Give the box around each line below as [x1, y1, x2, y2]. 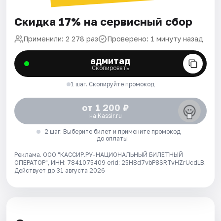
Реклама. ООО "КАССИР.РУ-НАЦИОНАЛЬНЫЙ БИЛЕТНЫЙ [14, 151, 184, 159]
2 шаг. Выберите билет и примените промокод [44, 128, 181, 136]
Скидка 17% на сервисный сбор [14, 15, 193, 29]
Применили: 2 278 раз [23, 35, 99, 43]
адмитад [90, 55, 131, 67]
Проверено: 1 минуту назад [107, 35, 204, 43]
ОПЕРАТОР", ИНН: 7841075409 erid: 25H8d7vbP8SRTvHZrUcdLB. [14, 159, 206, 167]
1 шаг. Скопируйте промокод [70, 80, 154, 88]
